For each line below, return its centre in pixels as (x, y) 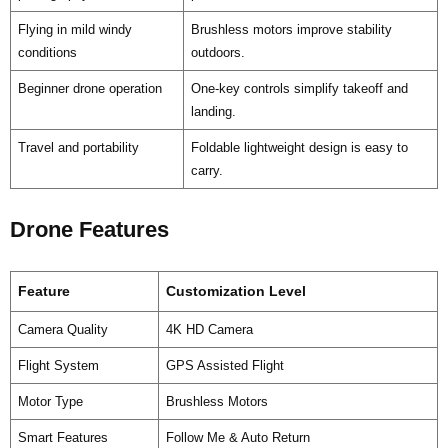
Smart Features (62, 437)
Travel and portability (78, 147)
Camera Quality (62, 329)
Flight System (58, 365)
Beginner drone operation (89, 88)
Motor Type (50, 401)
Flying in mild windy (74, 29)
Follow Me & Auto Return (237, 437)
